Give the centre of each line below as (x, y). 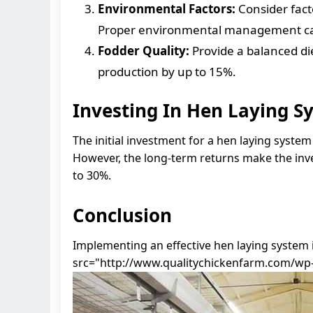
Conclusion (122, 215)
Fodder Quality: (144, 50)
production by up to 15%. (167, 71)
